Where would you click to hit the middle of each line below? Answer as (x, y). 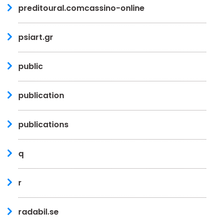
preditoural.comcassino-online (81, 8)
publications (43, 124)
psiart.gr (36, 37)
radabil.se (38, 212)
